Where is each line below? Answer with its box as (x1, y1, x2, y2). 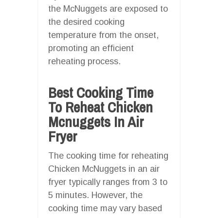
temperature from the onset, (48, 30, 159, 40)
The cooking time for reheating (48, 150, 168, 161)
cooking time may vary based (48, 203, 162, 213)
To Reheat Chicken (48, 97, 153, 117)
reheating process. (48, 56, 121, 66)
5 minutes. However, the (48, 190, 143, 200)
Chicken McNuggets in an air (48, 163, 160, 174)
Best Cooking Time (48, 82, 153, 102)
